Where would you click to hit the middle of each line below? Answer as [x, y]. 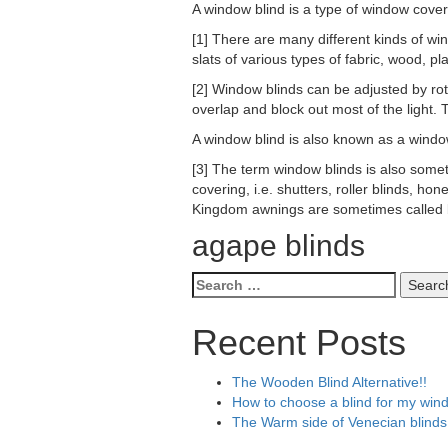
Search [214, 281]
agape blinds [278, 245]
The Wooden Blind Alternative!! [329, 382]
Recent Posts [299, 342]
